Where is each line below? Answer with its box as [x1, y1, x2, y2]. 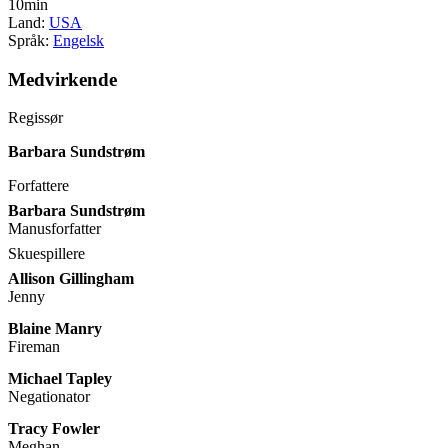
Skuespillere [8, 245, 85, 263]
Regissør [8, 109, 63, 127]
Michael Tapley [8, 370, 112, 388]
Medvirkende [8, 68, 117, 90]
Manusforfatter [8, 220, 101, 238]
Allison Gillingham [8, 270, 134, 288]
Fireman [8, 338, 60, 356]
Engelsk [53, 32, 104, 50]
